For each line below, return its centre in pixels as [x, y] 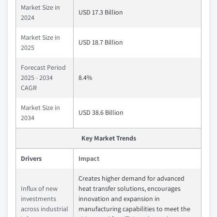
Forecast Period [43, 67]
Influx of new [39, 188]
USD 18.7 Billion [101, 42]
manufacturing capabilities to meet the [134, 209]
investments [39, 199]
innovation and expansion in [119, 199]
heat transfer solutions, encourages [130, 188]
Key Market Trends [108, 138]
